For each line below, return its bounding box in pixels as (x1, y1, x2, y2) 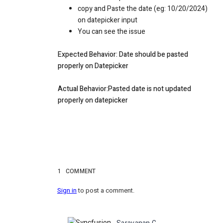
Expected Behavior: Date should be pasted (58, 49, 188, 60)
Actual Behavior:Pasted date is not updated (58, 84, 191, 95)
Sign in (57, 186, 77, 196)
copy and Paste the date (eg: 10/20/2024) (78, 3, 208, 14)
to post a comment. (77, 186, 134, 196)
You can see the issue (78, 26, 145, 37)
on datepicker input (78, 15, 137, 26)
